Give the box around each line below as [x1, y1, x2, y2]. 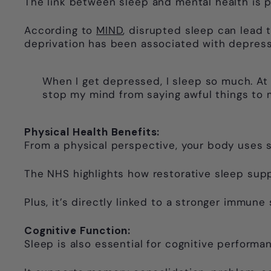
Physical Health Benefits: [24, 125, 160, 139]
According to [24, 24, 97, 38]
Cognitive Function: [24, 224, 131, 238]
